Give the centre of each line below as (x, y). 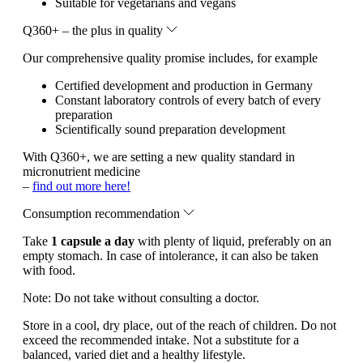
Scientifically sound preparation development (170, 130)
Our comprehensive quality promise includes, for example (170, 58)
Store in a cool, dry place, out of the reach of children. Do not (179, 326)
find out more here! (81, 186)
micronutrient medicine (81, 172)
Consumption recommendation (103, 214)
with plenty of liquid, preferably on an (233, 241)
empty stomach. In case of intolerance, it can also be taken (171, 256)
